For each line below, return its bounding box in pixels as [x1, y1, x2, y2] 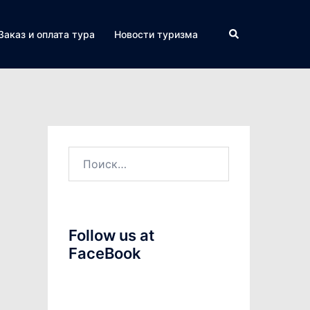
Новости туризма [114, 28, 198, 40]
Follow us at [68, 226, 154, 244]
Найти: [67, 148, 104, 162]
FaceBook [68, 244, 141, 262]
